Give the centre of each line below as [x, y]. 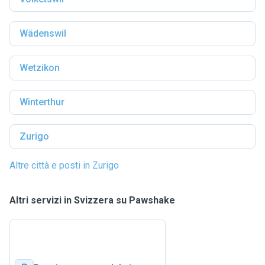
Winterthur [42, 102]
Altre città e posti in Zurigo [64, 165]
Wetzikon [40, 68]
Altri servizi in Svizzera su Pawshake [92, 200]
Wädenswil [43, 33]
